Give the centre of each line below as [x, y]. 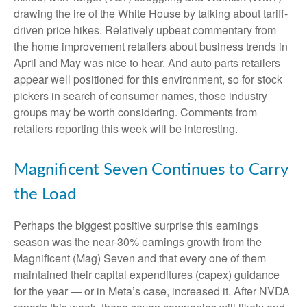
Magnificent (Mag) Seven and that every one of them [140, 258]
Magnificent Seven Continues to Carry [151, 170]
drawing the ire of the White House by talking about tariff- [151, 14]
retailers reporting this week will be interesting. [126, 129]
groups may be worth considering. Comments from [135, 112]
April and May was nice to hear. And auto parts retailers [147, 63]
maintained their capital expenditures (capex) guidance [147, 275]
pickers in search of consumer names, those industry [140, 96]
